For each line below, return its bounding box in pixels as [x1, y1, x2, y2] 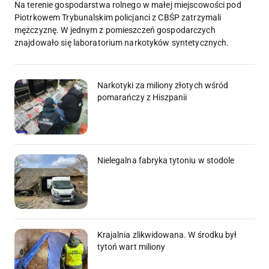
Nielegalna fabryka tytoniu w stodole [97, 155, 235, 165]
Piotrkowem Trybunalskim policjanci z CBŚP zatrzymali [14, 13, 222, 23]
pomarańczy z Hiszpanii [97, 92, 187, 103]
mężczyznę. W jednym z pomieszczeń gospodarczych [14, 25, 216, 35]
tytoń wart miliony [97, 242, 166, 252]
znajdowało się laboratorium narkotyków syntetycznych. [14, 38, 229, 48]
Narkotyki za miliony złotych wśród [97, 80, 229, 91]
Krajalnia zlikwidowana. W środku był [97, 230, 237, 240]
